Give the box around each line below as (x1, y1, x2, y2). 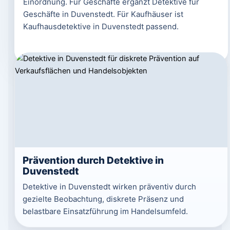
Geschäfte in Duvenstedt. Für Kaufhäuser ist (23, 9, 183, 19)
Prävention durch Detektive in (22, 155, 164, 166)
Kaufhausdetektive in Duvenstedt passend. (23, 22, 179, 31)
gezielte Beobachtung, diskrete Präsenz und (22, 194, 184, 204)
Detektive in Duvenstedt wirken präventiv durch (22, 182, 196, 191)
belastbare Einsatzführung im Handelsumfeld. (22, 206, 188, 216)
